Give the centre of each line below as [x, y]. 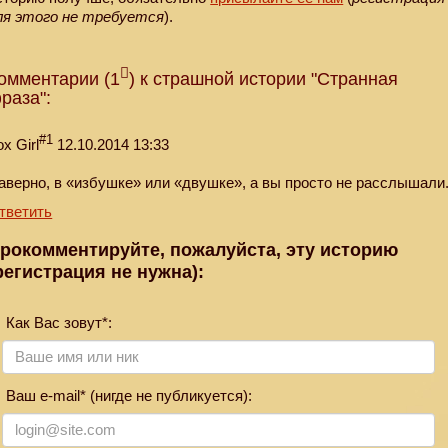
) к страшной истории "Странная [264, 79]
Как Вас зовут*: [57, 322]
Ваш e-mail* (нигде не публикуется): [127, 395]
